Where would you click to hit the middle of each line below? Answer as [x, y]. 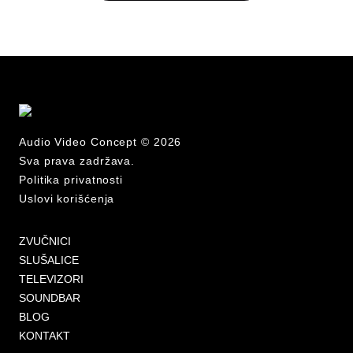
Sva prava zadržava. [77, 161]
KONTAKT [45, 336]
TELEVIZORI [51, 279]
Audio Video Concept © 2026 [100, 142]
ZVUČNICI [45, 242]
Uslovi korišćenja [67, 199]
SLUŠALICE [49, 260]
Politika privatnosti [71, 180]
